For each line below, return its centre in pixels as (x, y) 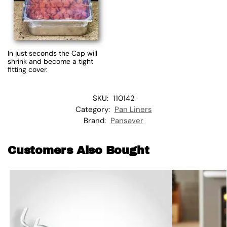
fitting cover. (28, 69)
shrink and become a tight (50, 61)
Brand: (96, 120)
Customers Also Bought (79, 150)
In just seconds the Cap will (52, 53)
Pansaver (127, 120)
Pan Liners (133, 109)
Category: (93, 109)
